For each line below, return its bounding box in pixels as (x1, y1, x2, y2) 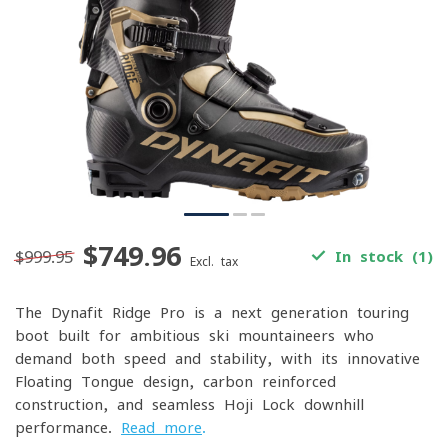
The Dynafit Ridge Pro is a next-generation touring (15, 305, 409, 320)
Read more (121, 420, 202, 435)
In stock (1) (326, 249, 433, 264)
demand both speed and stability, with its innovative (15, 351, 420, 366)
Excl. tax (190, 256, 238, 267)
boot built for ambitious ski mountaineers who (15, 328, 374, 343)
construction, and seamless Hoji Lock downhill (15, 397, 364, 412)
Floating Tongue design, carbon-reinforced (15, 374, 336, 389)
